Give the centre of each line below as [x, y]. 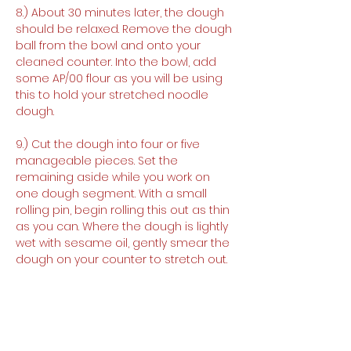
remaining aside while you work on [114, 177]
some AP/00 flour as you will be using [121, 78]
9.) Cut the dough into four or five [109, 144]
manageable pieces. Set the [98, 161]
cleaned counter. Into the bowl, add [118, 62]
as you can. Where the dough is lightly [123, 226]
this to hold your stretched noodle [114, 95]
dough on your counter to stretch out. [121, 259]
